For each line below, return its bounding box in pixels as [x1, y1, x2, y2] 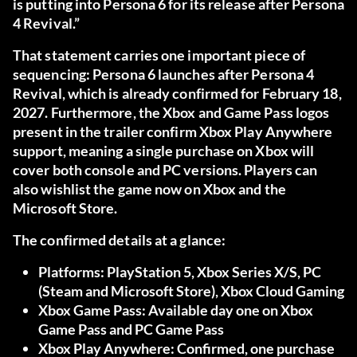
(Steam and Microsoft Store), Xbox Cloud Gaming [38, 282, 344, 300]
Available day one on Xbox [146, 301, 313, 320]
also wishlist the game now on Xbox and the [13, 180, 286, 198]
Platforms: [38, 263, 104, 281]
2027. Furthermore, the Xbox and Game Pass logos [13, 104, 330, 122]
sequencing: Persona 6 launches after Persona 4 [13, 65, 315, 84]
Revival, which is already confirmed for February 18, [13, 84, 342, 103]
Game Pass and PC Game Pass [38, 320, 224, 339]
